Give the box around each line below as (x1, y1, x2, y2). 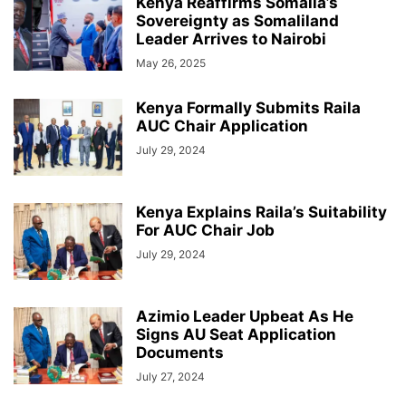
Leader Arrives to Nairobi (136, 30, 326, 49)
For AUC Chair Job (136, 221, 275, 240)
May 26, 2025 (136, 56, 206, 71)
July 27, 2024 (136, 370, 205, 384)
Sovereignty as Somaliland (136, 12, 339, 31)
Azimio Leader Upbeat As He (136, 307, 353, 326)
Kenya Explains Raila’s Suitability (136, 203, 387, 222)
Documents (136, 343, 224, 362)
